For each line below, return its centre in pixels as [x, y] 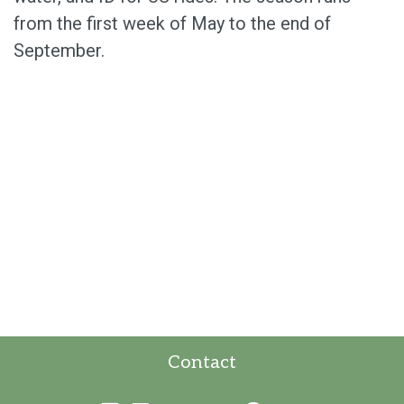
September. [64, 51]
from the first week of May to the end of [172, 24]
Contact [202, 363]
